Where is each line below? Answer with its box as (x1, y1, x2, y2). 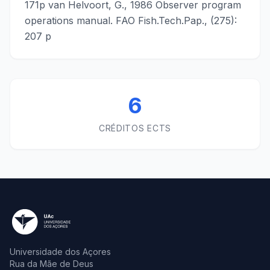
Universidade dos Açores (10, 246, 111, 257)
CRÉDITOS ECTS (98, 123, 172, 133)
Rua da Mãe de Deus (10, 259, 93, 269)
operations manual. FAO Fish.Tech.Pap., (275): (25, 14, 237, 27)
